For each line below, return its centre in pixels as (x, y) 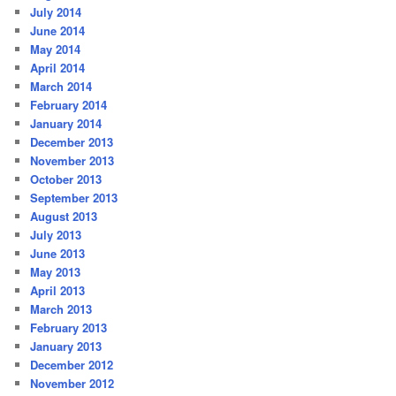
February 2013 (69, 328)
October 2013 (66, 179)
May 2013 (56, 272)
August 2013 (64, 217)
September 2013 (74, 198)
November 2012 (72, 384)
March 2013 (61, 309)
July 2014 (56, 12)
